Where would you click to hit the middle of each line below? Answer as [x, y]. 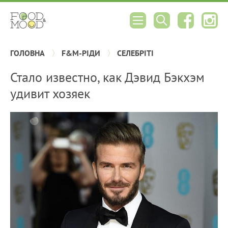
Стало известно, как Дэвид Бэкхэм [107, 77]
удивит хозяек [50, 93]
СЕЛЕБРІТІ [135, 53]
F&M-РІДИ [81, 53]
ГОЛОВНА [27, 53]
